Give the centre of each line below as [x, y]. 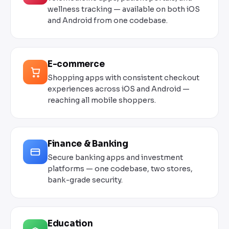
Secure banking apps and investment [115, 158]
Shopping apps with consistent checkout [123, 78]
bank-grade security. [85, 180]
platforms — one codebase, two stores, [120, 169]
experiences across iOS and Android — [119, 89]
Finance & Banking [88, 144]
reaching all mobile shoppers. [102, 100]
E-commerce [76, 64]
